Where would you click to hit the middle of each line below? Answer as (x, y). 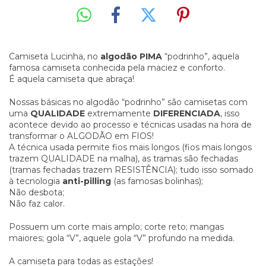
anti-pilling (87, 181)
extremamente (119, 113)
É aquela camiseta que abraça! (72, 79)
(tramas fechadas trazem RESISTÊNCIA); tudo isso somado (131, 170)
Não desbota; (37, 192)
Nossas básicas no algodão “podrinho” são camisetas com (128, 102)
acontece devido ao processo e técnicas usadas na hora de (130, 124)
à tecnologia (36, 181)
